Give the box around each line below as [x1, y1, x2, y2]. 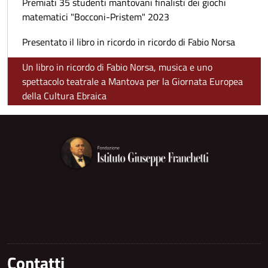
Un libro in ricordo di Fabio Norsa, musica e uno [22, 60, 212, 74]
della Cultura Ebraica [22, 89, 106, 103]
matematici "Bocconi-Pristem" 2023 [22, 10, 169, 24]
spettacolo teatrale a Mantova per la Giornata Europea [22, 74, 243, 89]
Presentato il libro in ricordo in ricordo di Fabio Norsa [22, 35, 235, 49]
